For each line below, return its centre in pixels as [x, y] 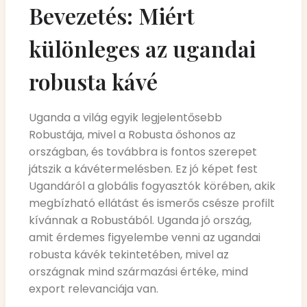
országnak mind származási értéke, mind [138, 271]
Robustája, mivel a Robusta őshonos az [132, 134]
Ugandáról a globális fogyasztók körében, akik [152, 186]
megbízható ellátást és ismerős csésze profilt [152, 203]
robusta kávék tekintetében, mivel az [129, 254]
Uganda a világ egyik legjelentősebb [125, 117]
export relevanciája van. [94, 288]
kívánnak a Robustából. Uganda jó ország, [140, 220]
